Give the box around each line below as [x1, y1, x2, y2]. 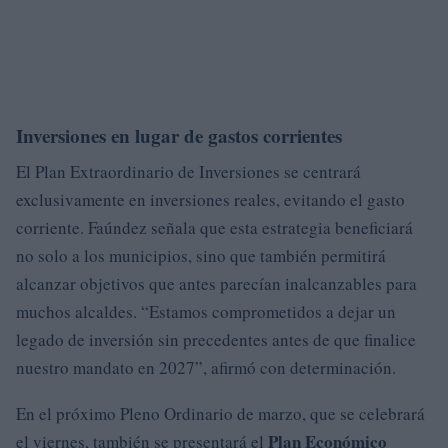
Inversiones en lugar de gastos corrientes [16, 121, 342, 149]
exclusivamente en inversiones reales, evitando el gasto [16, 187, 405, 211]
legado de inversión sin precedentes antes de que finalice [16, 327, 416, 351]
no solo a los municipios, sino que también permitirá [16, 243, 386, 267]
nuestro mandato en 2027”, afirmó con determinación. [16, 355, 396, 379]
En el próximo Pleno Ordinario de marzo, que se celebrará [16, 401, 425, 425]
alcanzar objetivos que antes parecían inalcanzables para [16, 271, 417, 295]
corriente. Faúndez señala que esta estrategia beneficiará [16, 215, 413, 239]
